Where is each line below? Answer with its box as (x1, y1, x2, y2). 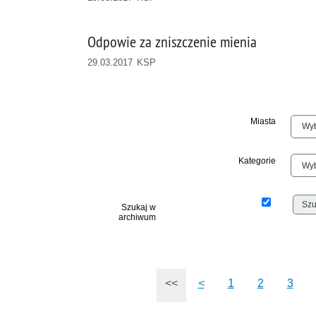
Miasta (250, 116, 276, 127)
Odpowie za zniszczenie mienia (87, 32, 257, 51)
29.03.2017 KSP (87, 56, 157, 68)
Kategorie (238, 155, 276, 166)
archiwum (119, 212, 157, 223)
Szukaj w (121, 202, 157, 213)
